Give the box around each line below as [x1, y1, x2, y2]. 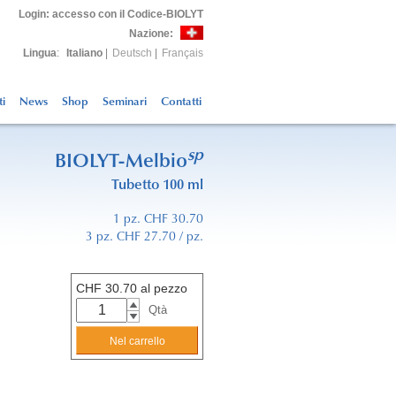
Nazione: [129, 27, 173, 40]
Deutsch [112, 47, 152, 59]
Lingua [23, 47, 57, 59]
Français [162, 47, 203, 59]
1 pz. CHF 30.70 [113, 214, 203, 227]
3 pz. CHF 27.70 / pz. [86, 232, 203, 245]
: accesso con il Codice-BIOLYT [46, 8, 203, 20]
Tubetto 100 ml [111, 179, 203, 194]
